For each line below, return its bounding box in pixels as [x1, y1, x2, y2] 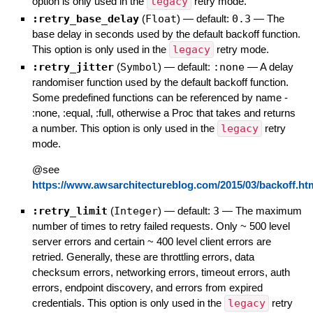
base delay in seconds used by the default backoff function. [31, 27, 300, 40]
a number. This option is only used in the [31, 122, 217, 134]
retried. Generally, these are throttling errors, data [31, 250, 254, 263]
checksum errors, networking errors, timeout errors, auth [31, 265, 290, 278]
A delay [259, 60, 293, 73]
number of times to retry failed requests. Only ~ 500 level [31, 219, 290, 232]
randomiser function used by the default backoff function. [31, 75, 289, 88]
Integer [113, 204, 158, 217]
